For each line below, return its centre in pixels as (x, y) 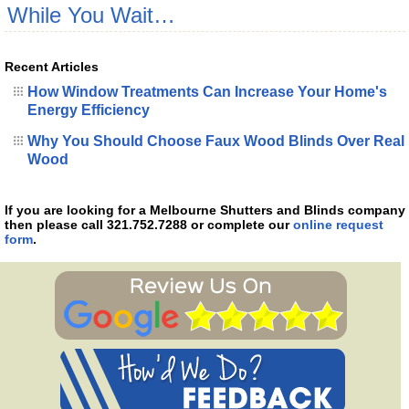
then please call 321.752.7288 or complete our (148, 224)
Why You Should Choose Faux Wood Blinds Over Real (215, 141)
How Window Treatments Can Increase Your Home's (207, 91)
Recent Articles (51, 66)
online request (338, 224)
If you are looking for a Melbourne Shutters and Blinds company (204, 210)
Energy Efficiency (88, 110)
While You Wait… (91, 15)
